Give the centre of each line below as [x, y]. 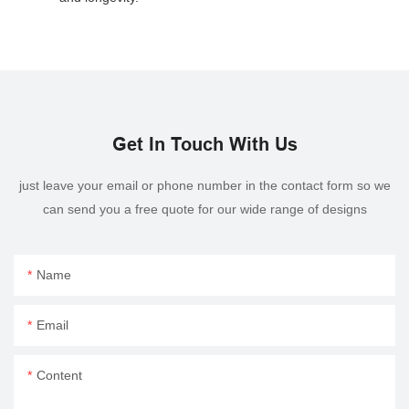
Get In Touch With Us [204, 144]
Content [59, 376]
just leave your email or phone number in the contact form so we [204, 185]
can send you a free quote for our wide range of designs [204, 209]
